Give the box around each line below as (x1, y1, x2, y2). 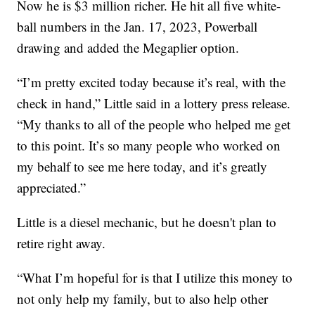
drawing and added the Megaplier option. (17, 39, 240, 57)
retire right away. (17, 234, 110, 252)
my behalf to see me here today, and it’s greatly (17, 157, 268, 176)
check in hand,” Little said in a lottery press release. (17, 94, 291, 112)
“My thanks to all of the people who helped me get (17, 115, 291, 134)
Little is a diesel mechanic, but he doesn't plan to (17, 213, 277, 231)
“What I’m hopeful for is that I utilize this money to (17, 269, 293, 287)
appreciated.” (17, 179, 86, 197)
